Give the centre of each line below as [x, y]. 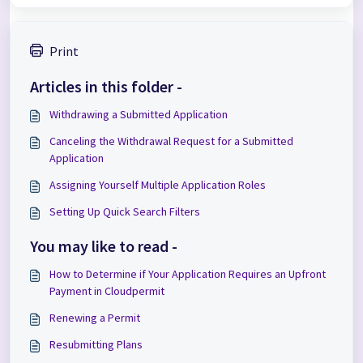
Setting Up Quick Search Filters [125, 211]
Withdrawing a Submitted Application [139, 114]
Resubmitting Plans [96, 344]
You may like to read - [104, 246]
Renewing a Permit [95, 318]
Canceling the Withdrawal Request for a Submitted [171, 141]
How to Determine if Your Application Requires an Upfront [188, 274]
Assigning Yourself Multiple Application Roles [158, 185]
